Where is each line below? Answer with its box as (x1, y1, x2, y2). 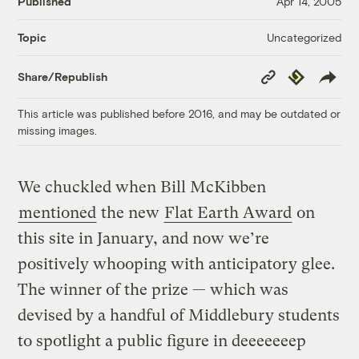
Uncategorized (266, 30, 341, 44)
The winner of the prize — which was (18, 280, 289, 299)
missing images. (18, 123, 98, 137)
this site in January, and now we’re (18, 228, 270, 248)
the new (97, 203, 164, 222)
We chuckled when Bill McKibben (18, 177, 267, 196)
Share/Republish (18, 70, 108, 84)
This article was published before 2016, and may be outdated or (18, 106, 341, 120)
